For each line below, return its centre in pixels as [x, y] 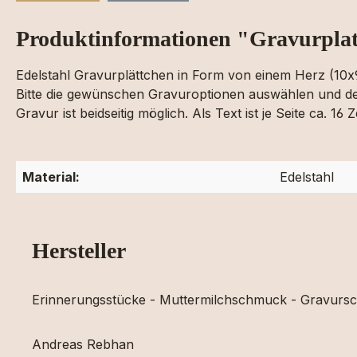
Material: [51, 177]
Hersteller [79, 251]
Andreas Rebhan [83, 344]
